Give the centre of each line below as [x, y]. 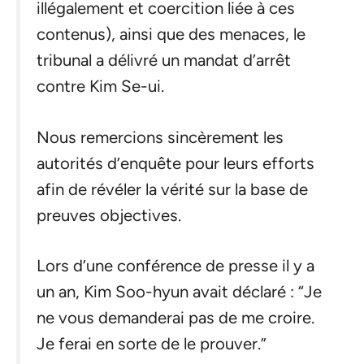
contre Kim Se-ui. [100, 86]
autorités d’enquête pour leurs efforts [175, 163]
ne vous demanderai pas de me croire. [175, 318]
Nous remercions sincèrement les [160, 137]
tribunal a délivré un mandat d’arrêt [164, 60]
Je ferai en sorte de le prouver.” [152, 344]
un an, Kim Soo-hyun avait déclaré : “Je [179, 292]
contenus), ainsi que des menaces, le [171, 34]
